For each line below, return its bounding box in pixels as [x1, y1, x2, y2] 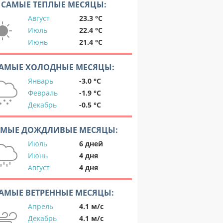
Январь [28, 76, 53, 86]
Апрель [28, 202, 53, 211]
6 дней [79, 139, 103, 148]
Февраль [28, 88, 58, 98]
